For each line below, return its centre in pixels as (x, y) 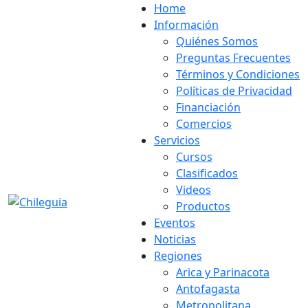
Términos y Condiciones (238, 74)
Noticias (175, 239)
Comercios (204, 124)
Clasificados (207, 173)
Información (186, 25)
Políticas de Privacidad (234, 91)
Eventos (175, 223)
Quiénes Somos (217, 41)
